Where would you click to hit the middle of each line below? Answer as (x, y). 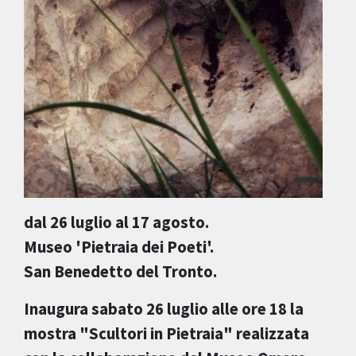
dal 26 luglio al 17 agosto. (116, 223)
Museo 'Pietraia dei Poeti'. (119, 248)
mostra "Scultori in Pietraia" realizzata (166, 334)
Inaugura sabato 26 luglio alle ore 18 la (164, 310)
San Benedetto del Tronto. (120, 272)
